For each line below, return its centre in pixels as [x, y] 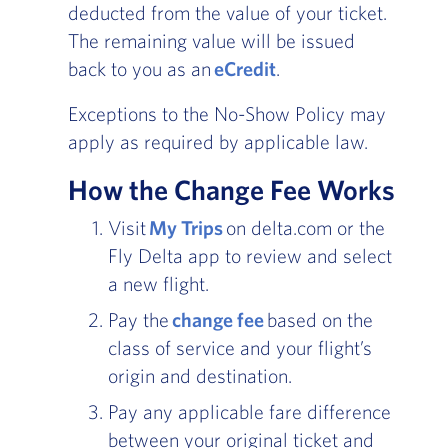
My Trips [185, 228]
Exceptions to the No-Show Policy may [226, 114]
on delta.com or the [303, 228]
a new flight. [158, 284]
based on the [318, 320]
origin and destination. [202, 376]
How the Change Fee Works [231, 190]
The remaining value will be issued [211, 41]
